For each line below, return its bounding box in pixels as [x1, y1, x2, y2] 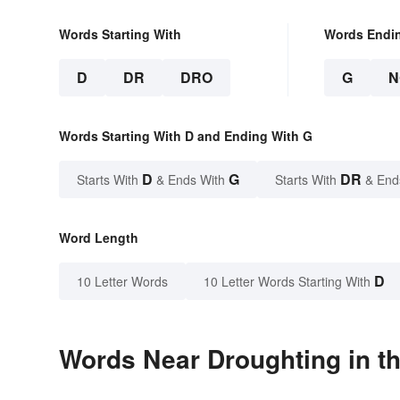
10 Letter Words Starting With [204, 271, 371, 290]
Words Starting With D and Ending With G [59, 126, 312, 145]
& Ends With [153, 170, 229, 188]
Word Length [59, 228, 138, 246]
